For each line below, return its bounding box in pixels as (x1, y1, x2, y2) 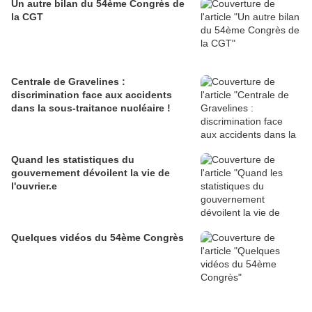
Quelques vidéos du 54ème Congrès (11, 231, 184, 243)
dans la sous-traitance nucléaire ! (11, 102, 171, 114)
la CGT (11, 10, 43, 22)
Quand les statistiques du (11, 153, 134, 165)
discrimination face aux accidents (11, 88, 172, 100)
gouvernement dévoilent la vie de (11, 166, 130, 178)
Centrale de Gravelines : (11, 75, 125, 87)
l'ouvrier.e (11, 180, 57, 192)
